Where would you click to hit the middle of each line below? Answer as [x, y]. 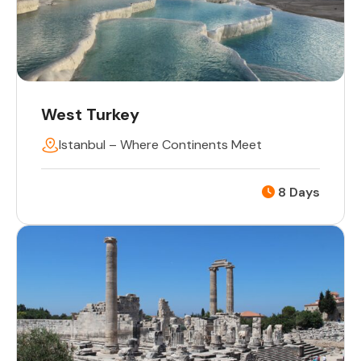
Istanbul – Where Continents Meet [160, 145]
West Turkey [90, 115]
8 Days [297, 193]
